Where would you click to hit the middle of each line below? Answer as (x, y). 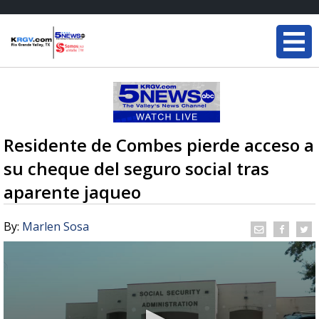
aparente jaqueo (72, 192)
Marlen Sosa (56, 226)
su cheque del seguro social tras (136, 168)
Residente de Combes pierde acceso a (159, 145)
